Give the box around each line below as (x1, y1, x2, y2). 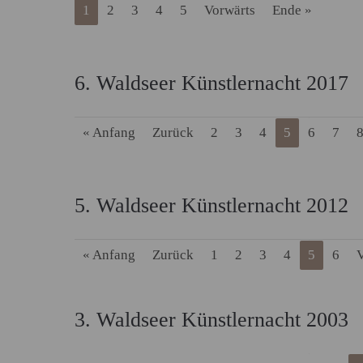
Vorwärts (204, 2, 255, 18)
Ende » (272, 2, 312, 18)
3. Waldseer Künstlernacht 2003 (75, 308, 348, 331)
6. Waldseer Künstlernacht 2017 (75, 71, 348, 95)
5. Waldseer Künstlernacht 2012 (75, 194, 348, 217)
